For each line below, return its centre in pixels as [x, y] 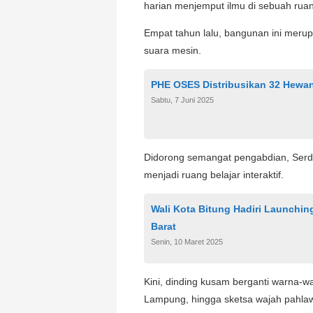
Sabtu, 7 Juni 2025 [182, 100]
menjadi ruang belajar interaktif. [214, 174]
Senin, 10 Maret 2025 [187, 241]
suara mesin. [173, 50]
